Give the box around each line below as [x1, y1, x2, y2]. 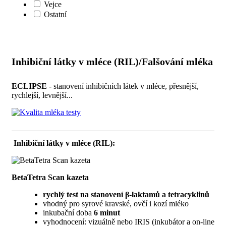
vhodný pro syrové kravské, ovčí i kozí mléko [43, 199, 189, 208]
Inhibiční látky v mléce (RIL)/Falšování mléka [12, 56, 213, 68]
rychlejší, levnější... [12, 90, 73, 99]
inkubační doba [43, 208, 94, 217]
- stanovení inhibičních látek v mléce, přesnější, [49, 81, 199, 90]
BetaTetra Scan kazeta [12, 173, 91, 182]
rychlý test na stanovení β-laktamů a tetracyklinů [43, 190, 209, 199]
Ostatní [44, 10, 67, 19]
